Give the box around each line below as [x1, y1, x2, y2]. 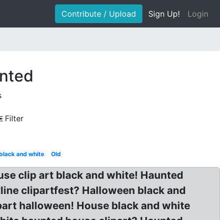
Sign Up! [148, 9, 180, 19]
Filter [5, 113, 24, 123]
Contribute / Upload [61, 9, 136, 19]
